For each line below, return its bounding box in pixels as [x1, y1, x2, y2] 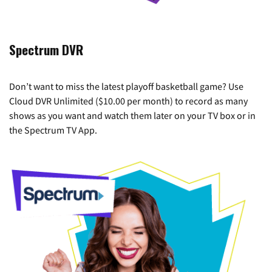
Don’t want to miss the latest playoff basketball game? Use [9, 80, 243, 92]
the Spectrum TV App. [9, 123, 97, 136]
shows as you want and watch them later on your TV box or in [9, 109, 256, 121]
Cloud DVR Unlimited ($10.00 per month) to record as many [9, 94, 248, 107]
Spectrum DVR [9, 39, 83, 59]
